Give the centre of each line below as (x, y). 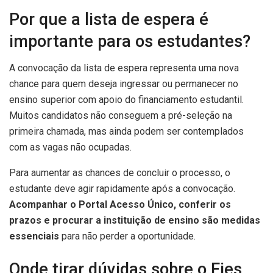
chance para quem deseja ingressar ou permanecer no (124, 84)
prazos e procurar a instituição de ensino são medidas (135, 221)
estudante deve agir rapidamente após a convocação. (122, 189)
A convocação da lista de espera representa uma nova (124, 68)
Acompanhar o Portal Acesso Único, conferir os (120, 205)
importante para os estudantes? (130, 41)
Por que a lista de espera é (109, 19)
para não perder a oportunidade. (127, 236)
